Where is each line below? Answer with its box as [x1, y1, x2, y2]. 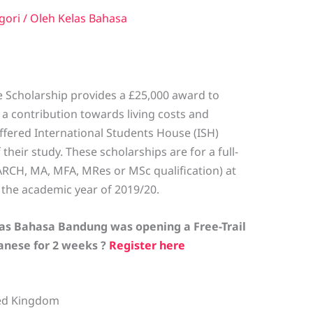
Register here [105, 237, 185, 253]
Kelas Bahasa [57, 10, 127, 27]
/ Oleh [20, 10, 58, 27]
